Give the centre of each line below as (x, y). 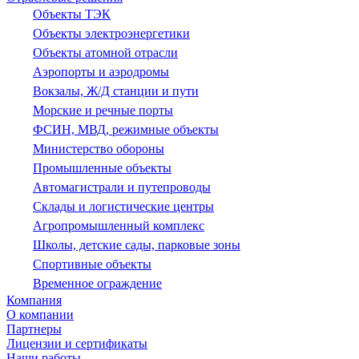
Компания (34, 300)
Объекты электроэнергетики (111, 33)
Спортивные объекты (92, 264)
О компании (40, 314)
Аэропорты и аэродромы (101, 71)
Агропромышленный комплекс (119, 225)
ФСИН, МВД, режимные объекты (126, 129)
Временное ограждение (97, 283)
